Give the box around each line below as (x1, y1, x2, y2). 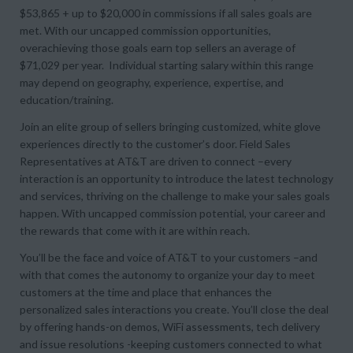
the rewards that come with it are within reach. (20, 224, 250, 237)
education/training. (20, 93, 113, 106)
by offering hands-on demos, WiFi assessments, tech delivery (20, 320, 320, 333)
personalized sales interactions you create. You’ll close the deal (20, 303, 329, 316)
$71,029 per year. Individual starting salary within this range (20, 58, 314, 72)
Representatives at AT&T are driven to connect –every (20, 154, 292, 168)
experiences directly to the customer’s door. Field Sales (20, 137, 291, 150)
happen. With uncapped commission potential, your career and (20, 206, 325, 220)
